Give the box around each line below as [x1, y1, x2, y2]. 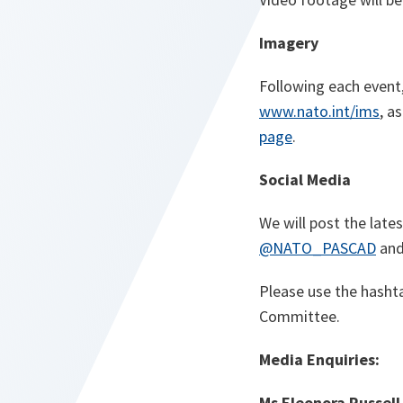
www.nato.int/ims [259, 101, 380, 122]
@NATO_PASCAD [259, 237, 376, 259]
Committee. [259, 306, 340, 327]
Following [259, 76, 325, 97]
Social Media [259, 169, 351, 191]
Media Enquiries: [259, 349, 380, 371]
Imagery [259, 32, 318, 54]
